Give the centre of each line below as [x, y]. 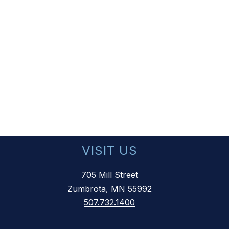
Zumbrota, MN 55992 [109, 189]
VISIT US [109, 151]
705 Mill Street [109, 175]
